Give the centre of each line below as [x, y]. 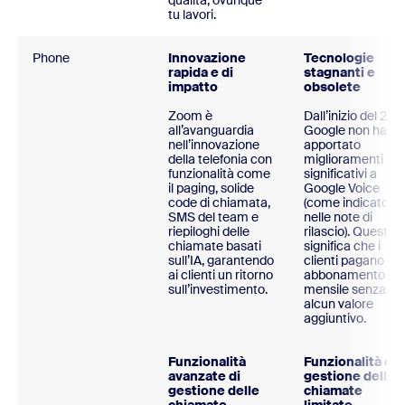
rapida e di [201, 73]
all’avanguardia [211, 131]
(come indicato [346, 203]
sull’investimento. [218, 290]
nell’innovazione [214, 145]
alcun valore [339, 304]
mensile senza [345, 290]
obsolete [332, 87]
